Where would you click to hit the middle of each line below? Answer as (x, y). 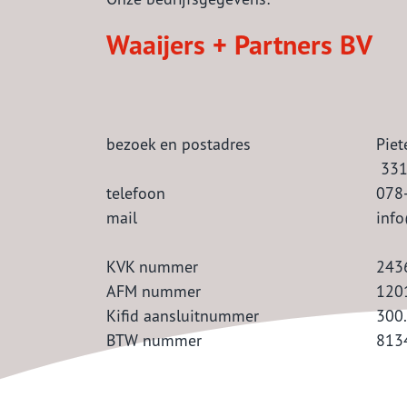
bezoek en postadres (179, 144)
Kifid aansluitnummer (183, 315)
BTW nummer (154, 340)
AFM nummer (154, 291)
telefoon (136, 193)
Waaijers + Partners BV (239, 44)
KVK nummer (152, 266)
